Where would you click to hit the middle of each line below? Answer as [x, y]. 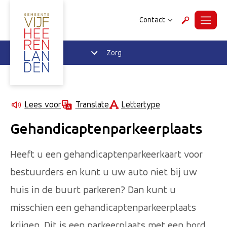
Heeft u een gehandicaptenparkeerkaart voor [106, 154]
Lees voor [43, 104]
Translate [92, 104]
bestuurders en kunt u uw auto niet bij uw [104, 172]
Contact [153, 20]
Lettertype [140, 104]
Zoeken [197, 24]
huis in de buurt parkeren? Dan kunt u [93, 190]
